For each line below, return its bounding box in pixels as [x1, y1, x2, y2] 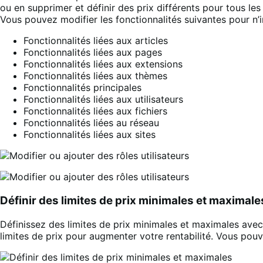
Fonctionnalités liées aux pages [23, 46, 162, 59]
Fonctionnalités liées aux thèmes [23, 70, 167, 82]
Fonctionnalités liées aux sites [23, 129, 156, 141]
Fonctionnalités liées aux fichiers [23, 105, 167, 117]
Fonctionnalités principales [23, 82, 141, 94]
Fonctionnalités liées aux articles [23, 35, 168, 47]
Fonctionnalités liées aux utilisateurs [23, 93, 183, 106]
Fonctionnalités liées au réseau [23, 117, 159, 129]
